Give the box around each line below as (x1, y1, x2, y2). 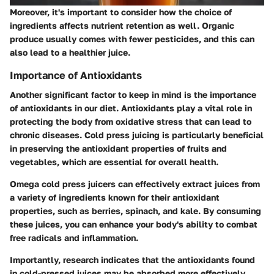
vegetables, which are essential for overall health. (10, 157, 218, 168)
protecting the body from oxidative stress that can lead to (10, 116, 251, 127)
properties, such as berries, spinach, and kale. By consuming (10, 206, 261, 217)
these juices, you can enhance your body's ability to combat (10, 219, 257, 230)
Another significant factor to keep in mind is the (10, 89, 210, 100)
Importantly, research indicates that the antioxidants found (10, 254, 255, 265)
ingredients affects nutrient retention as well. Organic (10, 20, 234, 31)
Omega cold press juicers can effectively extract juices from (10, 179, 260, 190)
